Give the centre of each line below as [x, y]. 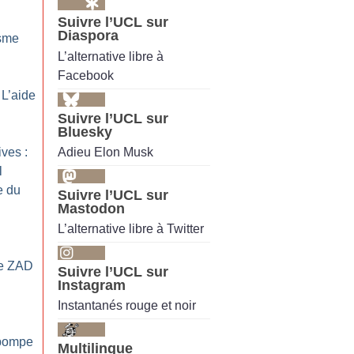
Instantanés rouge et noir [127, 306]
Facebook [86, 75]
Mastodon [91, 208]
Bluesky [85, 132]
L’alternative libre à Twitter [131, 229]
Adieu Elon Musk [105, 152]
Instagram [92, 286]
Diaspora [88, 36]
